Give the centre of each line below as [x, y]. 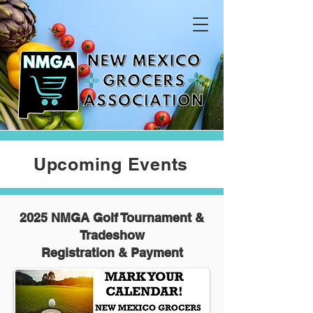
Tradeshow [112, 235]
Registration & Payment [112, 253]
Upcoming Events [111, 164]
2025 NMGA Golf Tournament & [112, 218]
